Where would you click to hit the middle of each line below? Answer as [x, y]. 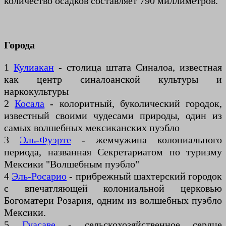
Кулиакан [34, 67]
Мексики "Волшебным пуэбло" [72, 164]
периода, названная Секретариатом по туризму [113, 152]
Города [19, 45]
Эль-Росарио [39, 176]
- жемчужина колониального [147, 139]
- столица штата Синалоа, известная [138, 67]
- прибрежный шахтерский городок [145, 176]
